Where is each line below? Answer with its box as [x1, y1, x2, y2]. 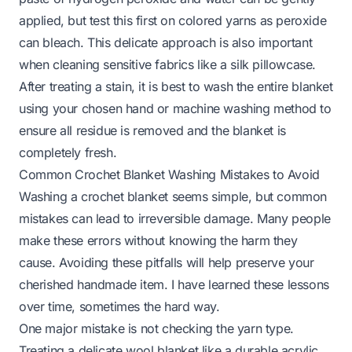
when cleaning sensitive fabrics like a [19, 56, 231, 72]
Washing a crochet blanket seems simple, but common [19, 188, 328, 204]
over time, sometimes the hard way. [19, 298, 220, 314]
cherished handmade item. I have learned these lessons [19, 276, 329, 292]
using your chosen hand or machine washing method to [19, 100, 332, 116]
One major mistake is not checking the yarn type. [19, 320, 294, 336]
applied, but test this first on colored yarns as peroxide [19, 12, 327, 28]
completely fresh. [19, 144, 117, 160]
